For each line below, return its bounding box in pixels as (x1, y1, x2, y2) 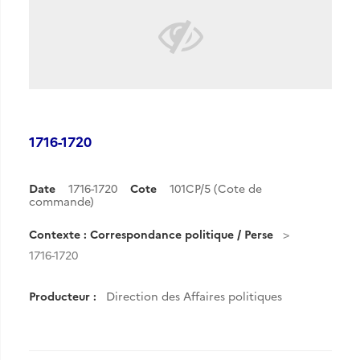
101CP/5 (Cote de (170, 180, 262, 196)
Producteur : (29, 288, 96, 304)
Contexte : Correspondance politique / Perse (29, 226, 273, 242)
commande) (29, 193, 94, 209)
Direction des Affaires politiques (106, 288, 282, 304)
